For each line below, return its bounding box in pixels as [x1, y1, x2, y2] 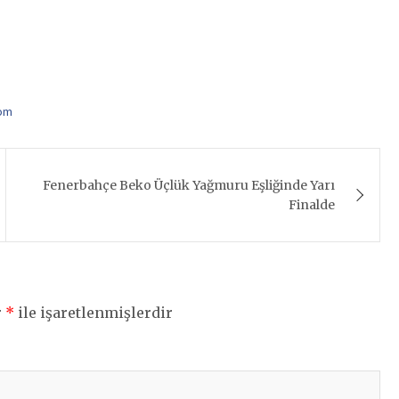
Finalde [289, 196, 336, 213]
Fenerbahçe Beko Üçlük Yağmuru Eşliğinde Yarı [43, 176, 336, 193]
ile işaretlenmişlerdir [14, 303, 173, 322]
